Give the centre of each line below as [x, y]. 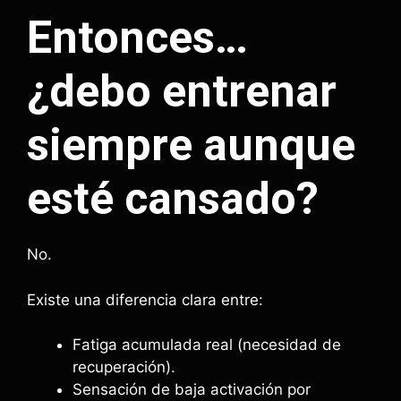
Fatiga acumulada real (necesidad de [207, 345]
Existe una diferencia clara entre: [145, 299]
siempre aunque [191, 145]
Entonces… [137, 38]
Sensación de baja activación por [192, 389]
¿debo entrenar [182, 91]
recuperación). [124, 367]
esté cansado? [173, 199]
